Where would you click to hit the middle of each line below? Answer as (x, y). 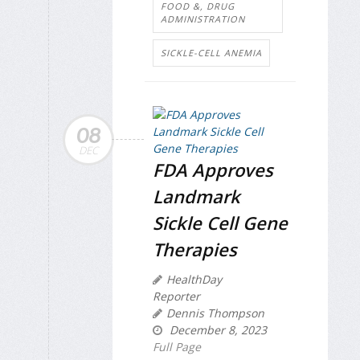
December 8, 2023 (217, 329)
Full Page (177, 346)
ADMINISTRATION (203, 18)
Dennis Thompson (215, 313)
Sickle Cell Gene (220, 222)
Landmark (196, 196)
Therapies (195, 249)
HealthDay (194, 279)
